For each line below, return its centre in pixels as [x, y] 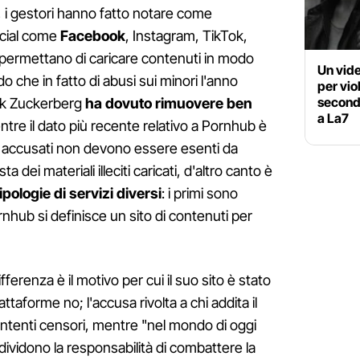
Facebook [93, 36]
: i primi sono [200, 194]
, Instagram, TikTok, [186, 36]
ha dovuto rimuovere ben [167, 104]
